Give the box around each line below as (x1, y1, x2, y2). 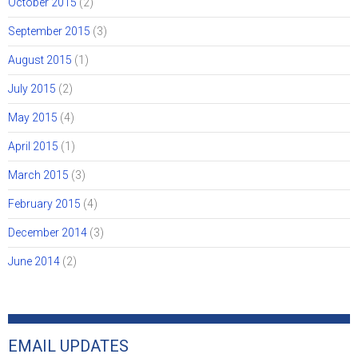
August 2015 (8, 54, 72, 67)
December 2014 (8, 226, 87, 240)
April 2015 (8, 140, 58, 153)
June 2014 (8, 255, 60, 268)
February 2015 (8, 197, 81, 211)
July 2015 (8, 82, 56, 96)
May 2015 (8, 111, 58, 125)
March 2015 (8, 169, 69, 182)
